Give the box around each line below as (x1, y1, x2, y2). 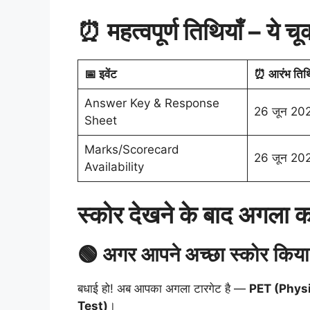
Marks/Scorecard (84, 143, 179, 157)
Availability (84, 160, 144, 174)
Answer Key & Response (84, 96, 219, 111)
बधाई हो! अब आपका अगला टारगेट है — (77, 281, 249, 295)
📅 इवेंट (84, 67, 117, 82)
